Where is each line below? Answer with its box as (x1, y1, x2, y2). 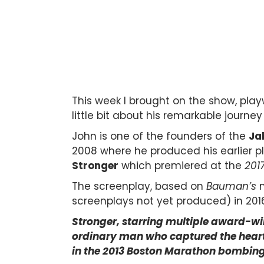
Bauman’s (206, 179, 256, 193)
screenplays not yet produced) (72, 193, 231, 208)
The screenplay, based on (72, 179, 206, 193)
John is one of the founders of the (72, 128, 249, 143)
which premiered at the (118, 158, 245, 173)
